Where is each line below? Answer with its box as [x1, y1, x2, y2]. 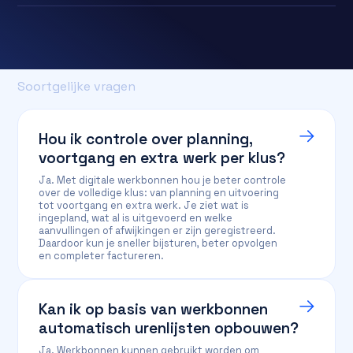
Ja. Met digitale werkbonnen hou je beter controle [39, 173, 287, 187]
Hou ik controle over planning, [39, 129, 253, 149]
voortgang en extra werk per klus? [39, 148, 286, 168]
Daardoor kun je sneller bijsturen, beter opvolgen [39, 236, 278, 250]
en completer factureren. [39, 249, 165, 262]
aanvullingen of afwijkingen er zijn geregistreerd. [39, 224, 277, 237]
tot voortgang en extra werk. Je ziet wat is [39, 199, 250, 212]
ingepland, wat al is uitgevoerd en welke [39, 211, 233, 225]
